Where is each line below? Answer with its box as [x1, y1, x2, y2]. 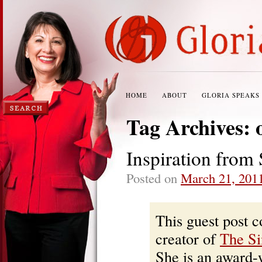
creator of [156, 227, 220, 249]
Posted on [126, 168, 177, 187]
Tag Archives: [126, 112, 256, 142]
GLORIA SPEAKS [202, 91, 260, 99]
